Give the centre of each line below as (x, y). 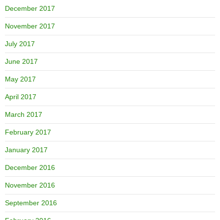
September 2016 (31, 203)
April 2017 (21, 97)
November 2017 (30, 26)
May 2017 (20, 79)
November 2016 (30, 185)
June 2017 (21, 62)
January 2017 (26, 150)
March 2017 (24, 115)
